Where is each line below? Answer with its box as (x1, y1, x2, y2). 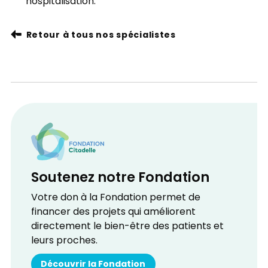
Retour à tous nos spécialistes (26, 28, 176, 43)
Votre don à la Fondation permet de (31, 190, 200, 206)
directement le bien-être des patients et (31, 219, 224, 235)
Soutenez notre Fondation (31, 166, 209, 190)
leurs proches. (31, 233, 98, 249)
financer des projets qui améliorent (31, 205, 196, 221)
